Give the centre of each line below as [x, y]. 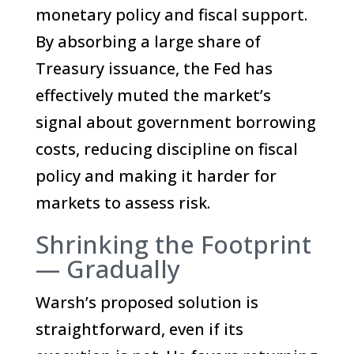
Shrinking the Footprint [173, 244]
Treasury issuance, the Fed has [154, 68]
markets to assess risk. [122, 202]
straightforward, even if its [139, 329]
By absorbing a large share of [148, 41]
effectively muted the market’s [153, 95]
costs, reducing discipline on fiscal [166, 149]
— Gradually [107, 268]
